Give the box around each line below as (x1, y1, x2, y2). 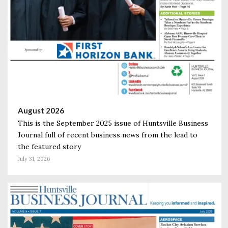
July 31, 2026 (18, 155, 50, 162)
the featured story (18, 141, 81, 151)
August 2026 (18, 105, 64, 115)
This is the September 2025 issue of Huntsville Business (18, 118, 208, 128)
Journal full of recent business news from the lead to (18, 130, 197, 139)
